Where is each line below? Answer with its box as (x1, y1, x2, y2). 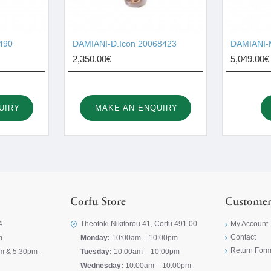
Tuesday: (80, 247, 112, 256)
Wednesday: (80, 261, 123, 270)
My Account (230, 220, 268, 228)
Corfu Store (70, 197, 126, 209)
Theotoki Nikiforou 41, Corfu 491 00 (80, 220, 197, 228)
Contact (230, 233, 256, 241)
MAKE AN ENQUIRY (95, 103, 178, 113)
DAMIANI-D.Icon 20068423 (73, 39, 177, 48)
